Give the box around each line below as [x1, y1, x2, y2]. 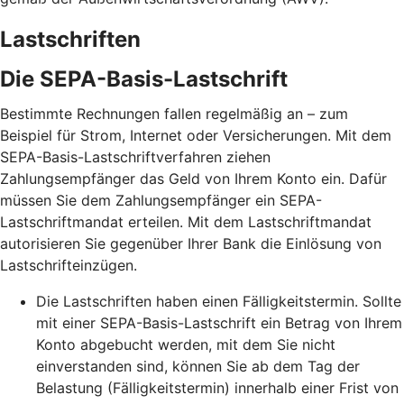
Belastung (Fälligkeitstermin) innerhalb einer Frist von [36, 379, 399, 398]
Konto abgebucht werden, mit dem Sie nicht [36, 335, 335, 354]
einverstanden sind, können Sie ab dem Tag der [36, 357, 360, 376]
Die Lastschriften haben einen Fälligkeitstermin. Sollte [36, 292, 401, 311]
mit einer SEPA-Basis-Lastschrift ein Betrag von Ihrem [36, 314, 402, 333]
